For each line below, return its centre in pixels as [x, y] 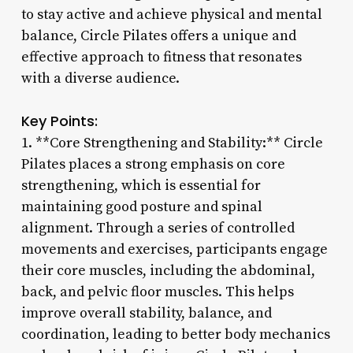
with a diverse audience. [100, 78]
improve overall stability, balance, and [146, 313]
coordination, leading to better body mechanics [175, 334]
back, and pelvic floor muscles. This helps [157, 292]
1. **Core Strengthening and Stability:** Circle [172, 143]
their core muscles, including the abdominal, [168, 270]
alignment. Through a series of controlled [158, 228]
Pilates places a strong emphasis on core [153, 164]
